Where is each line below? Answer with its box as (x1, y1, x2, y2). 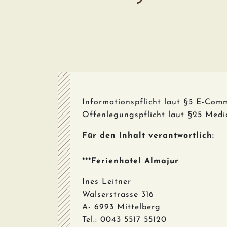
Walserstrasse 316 (82, 191, 154, 199)
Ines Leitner (82, 178, 131, 186)
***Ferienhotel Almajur (82, 157, 179, 165)
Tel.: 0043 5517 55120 (82, 216, 167, 224)
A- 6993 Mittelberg (82, 203, 161, 211)
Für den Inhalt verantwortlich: (82, 132, 214, 140)
